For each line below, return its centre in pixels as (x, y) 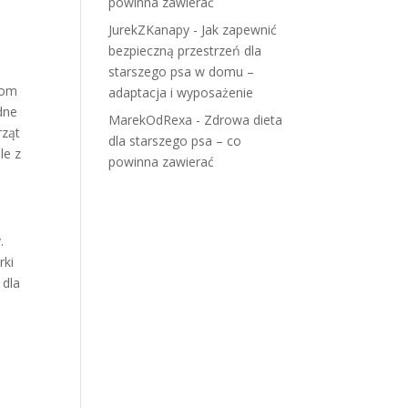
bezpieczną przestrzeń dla (185, 51)
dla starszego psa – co (175, 141)
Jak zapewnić (240, 30)
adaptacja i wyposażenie (181, 92)
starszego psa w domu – (182, 71)
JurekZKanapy (149, 30)
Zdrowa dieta (244, 120)
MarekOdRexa (151, 120)
